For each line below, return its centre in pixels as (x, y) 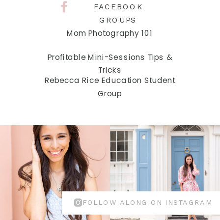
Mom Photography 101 (110, 33)
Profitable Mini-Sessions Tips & (110, 57)
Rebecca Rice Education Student (110, 80)
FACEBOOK (118, 7)
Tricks (110, 70)
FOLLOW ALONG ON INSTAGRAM (148, 202)
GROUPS (118, 20)
